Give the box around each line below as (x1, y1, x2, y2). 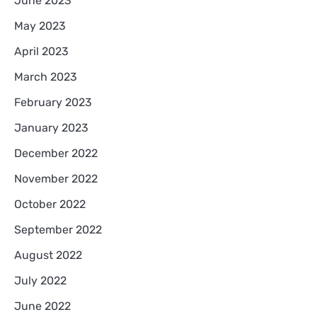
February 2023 (14, 96, 92, 110)
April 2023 (14, 45, 69, 59)
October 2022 (14, 197, 86, 212)
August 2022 (14, 248, 82, 263)
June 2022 (14, 299, 71, 313)
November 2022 (14, 172, 98, 186)
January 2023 (14, 121, 88, 135)
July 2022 (14, 274, 67, 288)
